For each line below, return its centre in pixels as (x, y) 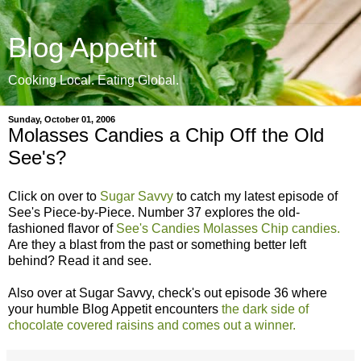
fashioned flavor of (62, 228)
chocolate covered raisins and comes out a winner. (152, 325)
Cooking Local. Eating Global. (93, 80)
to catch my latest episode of (255, 196)
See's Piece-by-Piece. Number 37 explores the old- (154, 212)
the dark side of (265, 309)
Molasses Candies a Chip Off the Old (166, 135)
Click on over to (54, 196)
